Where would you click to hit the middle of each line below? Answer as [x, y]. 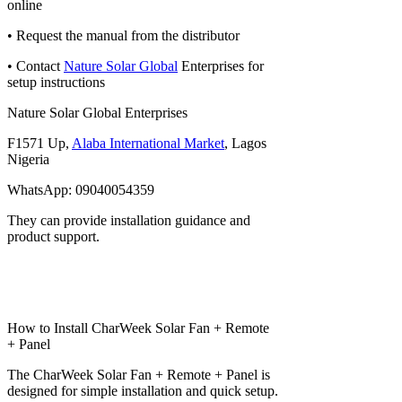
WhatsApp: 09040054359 [81, 189]
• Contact [35, 66]
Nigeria [28, 159]
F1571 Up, [39, 143]
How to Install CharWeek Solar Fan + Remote [138, 328]
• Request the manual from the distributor [123, 35]
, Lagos [245, 143]
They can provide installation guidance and [129, 220]
